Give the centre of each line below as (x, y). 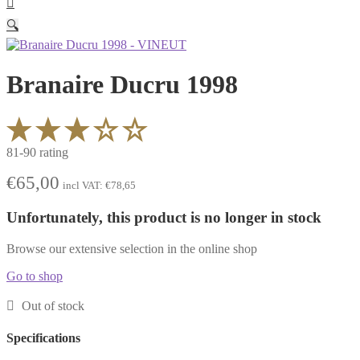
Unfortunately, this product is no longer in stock (164, 217)
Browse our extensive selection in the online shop (132, 248)
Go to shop (35, 276)
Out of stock (53, 305)
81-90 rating (37, 153)
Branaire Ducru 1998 (122, 84)
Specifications (43, 337)
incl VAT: (84, 186)
